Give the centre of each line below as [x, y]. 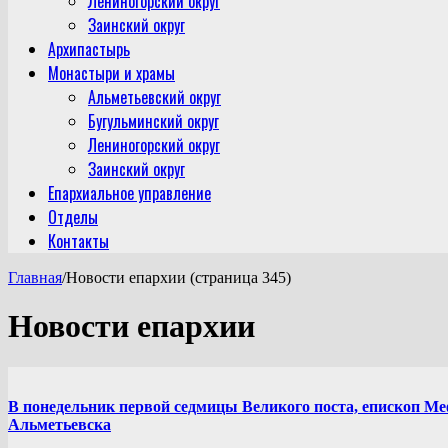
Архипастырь [89, 48]
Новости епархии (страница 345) [178, 277]
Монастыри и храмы [111, 72]
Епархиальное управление [129, 192]
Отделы [73, 216]
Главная [35, 277]
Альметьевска [59, 424]
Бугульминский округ [153, 120]
